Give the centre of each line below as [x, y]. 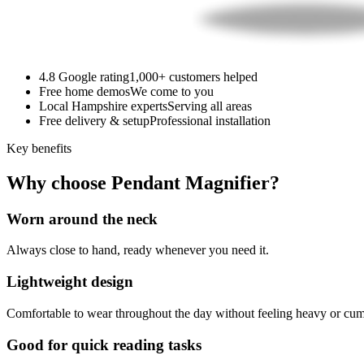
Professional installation [210, 120]
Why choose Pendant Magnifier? [143, 182]
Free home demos [84, 91]
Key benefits [39, 148]
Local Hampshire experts [103, 106]
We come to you [172, 91]
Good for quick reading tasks [104, 344]
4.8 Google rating [84, 76]
